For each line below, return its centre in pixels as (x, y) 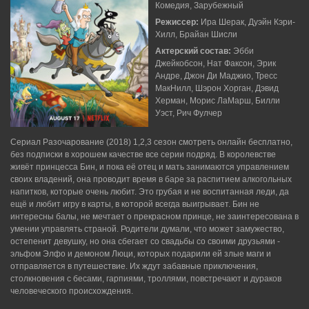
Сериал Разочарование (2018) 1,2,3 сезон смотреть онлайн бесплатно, (151, 142)
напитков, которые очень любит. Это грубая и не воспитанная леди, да (150, 192)
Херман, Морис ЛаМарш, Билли (218, 101)
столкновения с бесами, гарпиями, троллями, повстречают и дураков (146, 279)
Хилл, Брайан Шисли (196, 34)
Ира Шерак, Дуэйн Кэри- (248, 22)
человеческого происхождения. (72, 291)
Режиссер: (178, 22)
